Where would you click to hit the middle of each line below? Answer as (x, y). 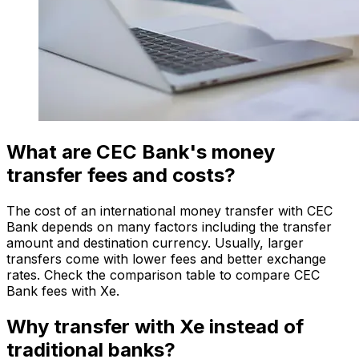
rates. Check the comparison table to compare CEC (163, 274)
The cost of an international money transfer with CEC (169, 210)
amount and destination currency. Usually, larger (155, 242)
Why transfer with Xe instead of (155, 326)
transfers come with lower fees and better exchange (166, 258)
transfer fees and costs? (121, 175)
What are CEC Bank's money (141, 151)
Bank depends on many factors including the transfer (169, 226)
